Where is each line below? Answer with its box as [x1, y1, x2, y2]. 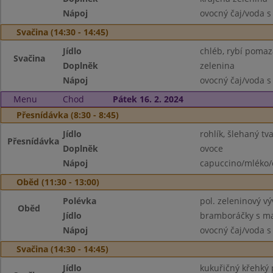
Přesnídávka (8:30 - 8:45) [16, 109, 119, 121]
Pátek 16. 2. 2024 [112, 93, 183, 105]
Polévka [63, 195, 97, 207]
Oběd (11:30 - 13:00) [16, 176, 99, 188]
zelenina [199, 60, 235, 71]
